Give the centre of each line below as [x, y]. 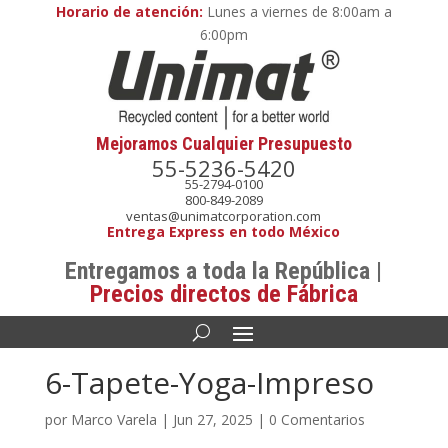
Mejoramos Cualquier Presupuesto [223, 143]
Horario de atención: [129, 11]
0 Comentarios [316, 419]
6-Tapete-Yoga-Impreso [209, 382]
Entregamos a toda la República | [224, 271]
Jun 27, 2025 [212, 419]
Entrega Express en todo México [224, 231]
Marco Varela [113, 419]
